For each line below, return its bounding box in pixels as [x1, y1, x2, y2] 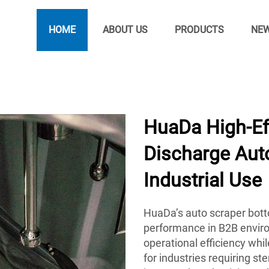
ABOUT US [102, 24, 148, 35]
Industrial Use [144, 169, 262, 192]
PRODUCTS [174, 24, 224, 35]
